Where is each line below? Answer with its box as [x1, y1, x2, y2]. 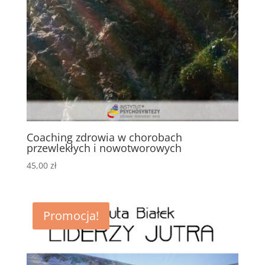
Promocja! [43, 207, 99, 224]
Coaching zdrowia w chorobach [26, 130, 182, 144]
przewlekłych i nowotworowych [26, 140, 182, 155]
